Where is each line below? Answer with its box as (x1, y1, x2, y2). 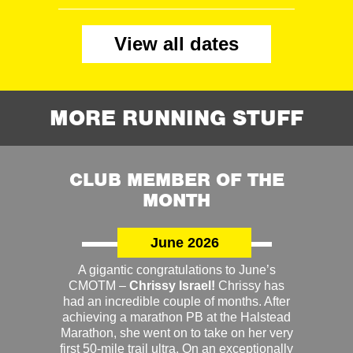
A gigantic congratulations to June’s (77, 263, 276, 277)
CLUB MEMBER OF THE (69, 168, 284, 191)
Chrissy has (218, 279, 284, 292)
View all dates (114, 33, 239, 54)
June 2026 (150, 235, 219, 251)
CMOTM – (69, 279, 129, 292)
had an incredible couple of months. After (63, 295, 290, 308)
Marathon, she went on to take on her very (60, 326, 293, 340)
